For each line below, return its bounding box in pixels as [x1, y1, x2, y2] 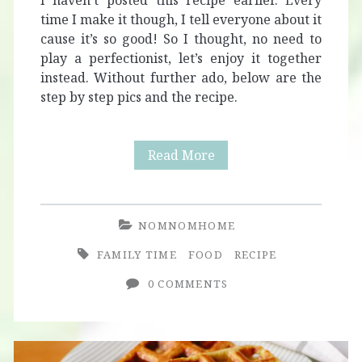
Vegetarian [213, 145, 283, 164]
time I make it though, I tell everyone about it [40, 11, 322, 29]
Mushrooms [213, 262, 287, 280]
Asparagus [213, 320, 280, 339]
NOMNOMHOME [138, 218, 236, 234]
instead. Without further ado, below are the [40, 69, 322, 87]
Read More [147, 146, 215, 165]
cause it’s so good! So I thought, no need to [40, 30, 322, 48]
